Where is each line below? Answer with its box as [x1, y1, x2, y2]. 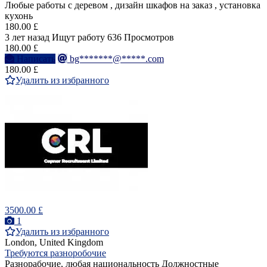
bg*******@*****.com [70, 54, 164, 64]
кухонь [5, 11, 33, 21]
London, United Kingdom [5, 237, 103, 248]
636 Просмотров [107, 32, 174, 43]
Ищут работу [52, 32, 105, 43]
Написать [17, 54, 55, 64]
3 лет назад [5, 32, 49, 43]
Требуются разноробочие [5, 248, 106, 259]
